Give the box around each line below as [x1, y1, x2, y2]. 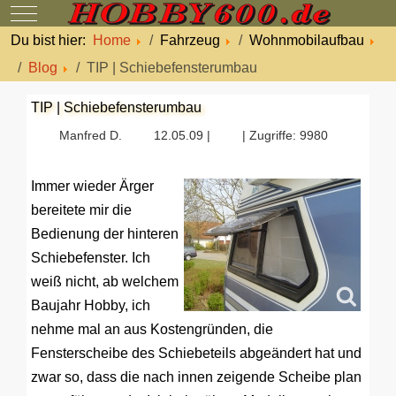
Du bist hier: [11, 33, 93, 48]
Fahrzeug [160, 33, 220, 48]
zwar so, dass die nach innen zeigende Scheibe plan [31, 369, 362, 385]
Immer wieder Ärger [31, 179, 154, 194]
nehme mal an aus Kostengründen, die [31, 322, 273, 337]
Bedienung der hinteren [31, 226, 179, 241]
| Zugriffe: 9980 [242, 128, 328, 142]
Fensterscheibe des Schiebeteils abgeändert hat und [31, 346, 362, 361]
